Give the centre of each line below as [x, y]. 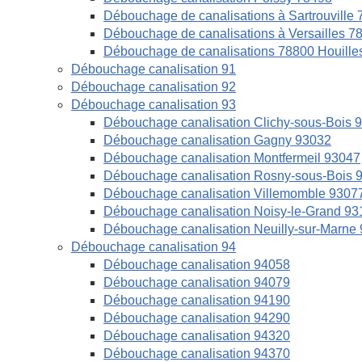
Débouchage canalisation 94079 [197, 282]
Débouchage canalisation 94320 [197, 336]
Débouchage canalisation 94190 [197, 300]
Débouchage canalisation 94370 [197, 354]
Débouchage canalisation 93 [154, 105]
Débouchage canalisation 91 [154, 69]
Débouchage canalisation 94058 [197, 265]
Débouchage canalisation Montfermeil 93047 [232, 158]
